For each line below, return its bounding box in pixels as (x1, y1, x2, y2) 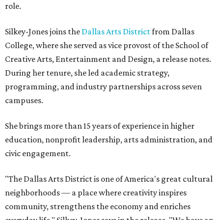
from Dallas (150, 26, 194, 36)
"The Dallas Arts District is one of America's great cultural (5, 173, 213, 184)
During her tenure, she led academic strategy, (5, 67, 169, 78)
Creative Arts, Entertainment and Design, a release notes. (5, 54, 211, 64)
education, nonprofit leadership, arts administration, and (5, 134, 213, 144)
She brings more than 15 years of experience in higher (5, 120, 194, 131)
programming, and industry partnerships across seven (5, 81, 202, 91)
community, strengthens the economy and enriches (5, 201, 191, 211)
